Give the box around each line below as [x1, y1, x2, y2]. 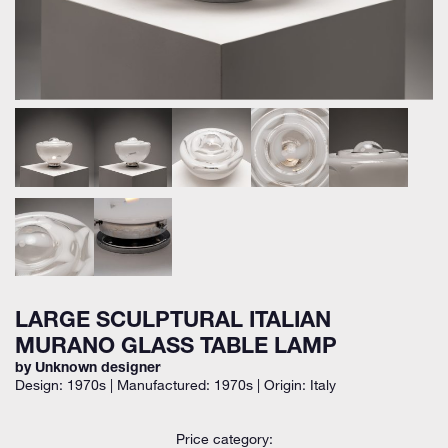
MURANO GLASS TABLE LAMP [15, 337, 337, 360]
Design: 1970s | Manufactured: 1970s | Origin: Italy [15, 376, 336, 394]
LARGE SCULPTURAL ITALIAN [15, 311, 331, 334]
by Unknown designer [15, 362, 160, 377]
